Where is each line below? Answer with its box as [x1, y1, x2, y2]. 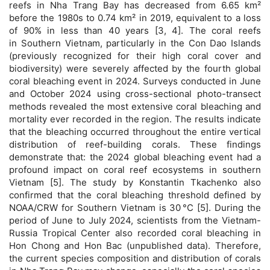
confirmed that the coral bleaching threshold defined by [9, 189, 261, 201]
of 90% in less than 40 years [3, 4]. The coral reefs [9, 24, 261, 36]
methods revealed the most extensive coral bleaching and [9, 100, 261, 112]
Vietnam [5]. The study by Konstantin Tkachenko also [9, 176, 261, 188]
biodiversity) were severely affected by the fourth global [9, 62, 261, 74]
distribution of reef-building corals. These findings [9, 138, 261, 150]
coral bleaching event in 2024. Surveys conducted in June [9, 75, 261, 87]
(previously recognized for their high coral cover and [9, 49, 261, 61]
